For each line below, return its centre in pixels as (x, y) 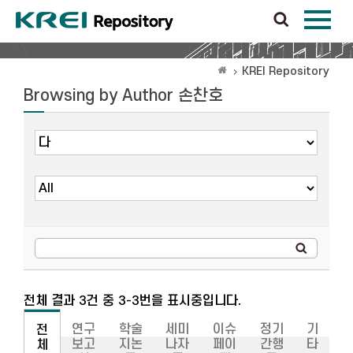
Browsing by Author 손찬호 (123, 96)
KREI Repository (286, 71)
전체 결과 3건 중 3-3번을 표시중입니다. (132, 301)
